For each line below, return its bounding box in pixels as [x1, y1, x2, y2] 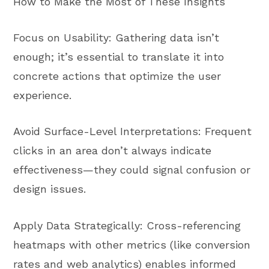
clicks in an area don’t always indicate [13, 144, 212, 157]
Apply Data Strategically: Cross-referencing [13, 219, 241, 232]
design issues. [13, 183, 86, 196]
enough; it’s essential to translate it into [13, 50, 225, 64]
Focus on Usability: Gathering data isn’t [13, 31, 220, 44]
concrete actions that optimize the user [13, 70, 222, 83]
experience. [13, 89, 72, 102]
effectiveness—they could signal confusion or [13, 163, 251, 177]
